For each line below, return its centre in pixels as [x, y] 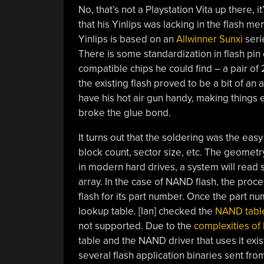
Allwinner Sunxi [209, 39]
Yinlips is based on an [126, 39]
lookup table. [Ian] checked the [145, 211]
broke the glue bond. [124, 113]
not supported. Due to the [136, 226]
